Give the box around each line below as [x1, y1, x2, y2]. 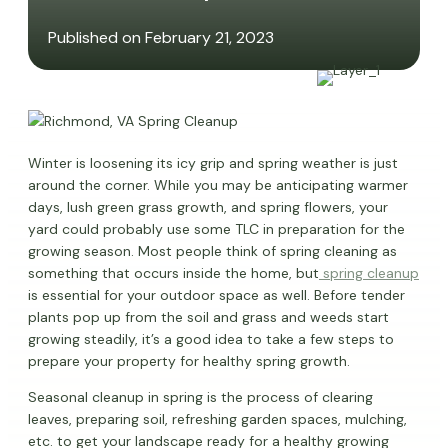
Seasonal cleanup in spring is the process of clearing [28, 388, 373, 406]
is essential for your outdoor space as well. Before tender [28, 286, 405, 304]
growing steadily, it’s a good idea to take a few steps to [28, 330, 394, 348]
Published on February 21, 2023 [48, 27, 274, 48]
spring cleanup [323, 264, 419, 282]
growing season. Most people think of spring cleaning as [28, 242, 397, 260]
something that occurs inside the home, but [28, 264, 319, 282]
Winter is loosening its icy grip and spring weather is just [28, 154, 398, 172]
